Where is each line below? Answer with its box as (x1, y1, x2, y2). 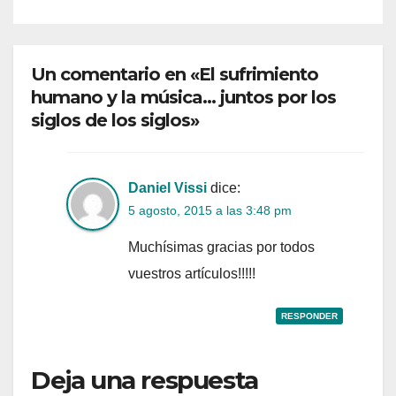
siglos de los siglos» (31, 110, 199, 132)
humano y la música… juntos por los (31, 87, 336, 109)
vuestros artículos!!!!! (128, 265, 255, 281)
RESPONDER (281, 310, 338, 321)
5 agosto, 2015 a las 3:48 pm (128, 202, 292, 217)
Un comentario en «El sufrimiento (31, 64, 318, 86)
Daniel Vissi (128, 179, 207, 195)
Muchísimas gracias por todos (128, 239, 315, 255)
